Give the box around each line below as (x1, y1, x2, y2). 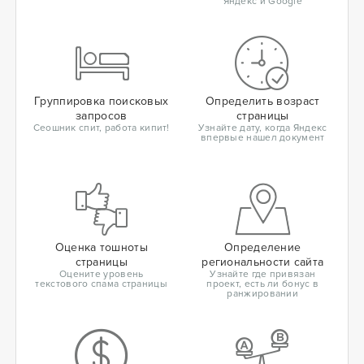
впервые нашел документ (200, 132, 325, 144)
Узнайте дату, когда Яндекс (197, 122, 327, 134)
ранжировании (227, 288, 299, 300)
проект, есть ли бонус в (206, 278, 319, 290)
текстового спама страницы (35, 278, 167, 290)
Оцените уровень (58, 268, 144, 280)
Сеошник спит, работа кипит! (32, 122, 170, 134)
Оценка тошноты (54, 240, 148, 254)
